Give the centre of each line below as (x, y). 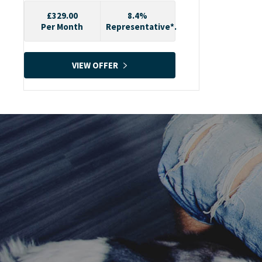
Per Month (62, 27)
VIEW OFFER (95, 65)
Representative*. (141, 27)
